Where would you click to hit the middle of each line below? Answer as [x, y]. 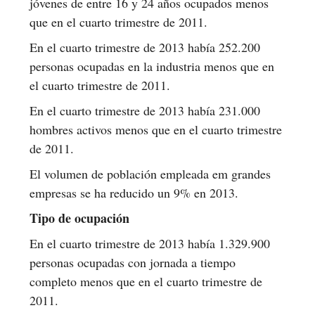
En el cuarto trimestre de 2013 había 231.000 [145, 110]
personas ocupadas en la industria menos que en [152, 66]
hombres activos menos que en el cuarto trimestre [156, 129]
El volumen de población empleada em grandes [150, 173]
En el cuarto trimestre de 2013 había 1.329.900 [150, 243]
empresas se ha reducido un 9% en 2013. [134, 192]
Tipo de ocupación [79, 218]
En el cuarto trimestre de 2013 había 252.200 [145, 47]
